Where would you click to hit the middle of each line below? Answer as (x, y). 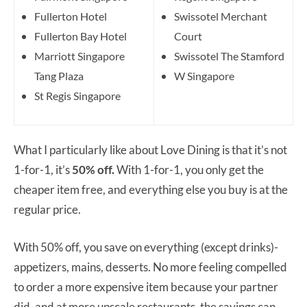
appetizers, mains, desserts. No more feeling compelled (150, 267)
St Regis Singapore (77, 95)
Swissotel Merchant (221, 16)
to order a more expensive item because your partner (146, 286)
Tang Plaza (59, 75)
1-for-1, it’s (43, 169)
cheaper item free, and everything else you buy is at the (151, 189)
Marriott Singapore (79, 56)
